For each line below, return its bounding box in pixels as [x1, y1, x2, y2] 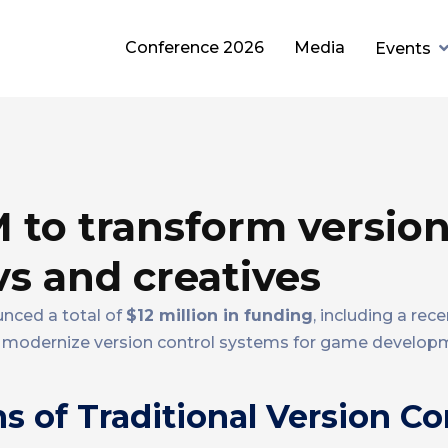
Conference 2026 [125, 38, 264, 57]
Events [375, 39, 431, 58]
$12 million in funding [126, 306, 313, 325]
